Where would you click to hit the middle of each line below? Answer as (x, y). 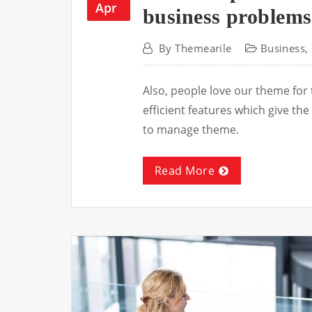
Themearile (203, 48)
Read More (185, 170)
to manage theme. (191, 129)
